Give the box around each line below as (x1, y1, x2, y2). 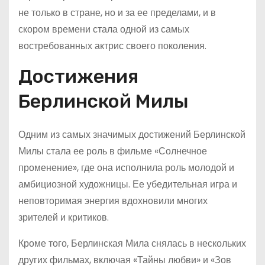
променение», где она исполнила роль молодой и (18, 161, 234, 174)
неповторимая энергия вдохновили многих (18, 194, 208, 208)
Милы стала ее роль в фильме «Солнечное (18, 144, 207, 158)
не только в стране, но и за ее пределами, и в (18, 6, 216, 20)
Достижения (18, 65, 138, 88)
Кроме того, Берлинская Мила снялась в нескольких (18, 237, 246, 250)
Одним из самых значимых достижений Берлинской (18, 128, 245, 141)
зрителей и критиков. (18, 211, 109, 224)
